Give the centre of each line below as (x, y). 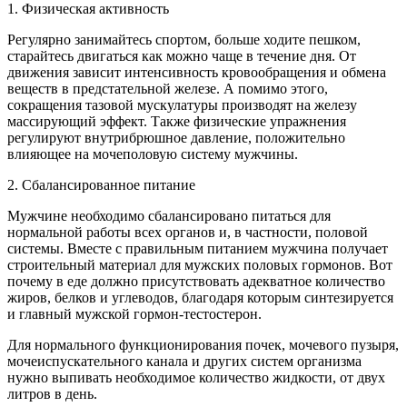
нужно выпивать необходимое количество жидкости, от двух (196, 378)
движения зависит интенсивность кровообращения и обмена (197, 73)
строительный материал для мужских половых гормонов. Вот (200, 265)
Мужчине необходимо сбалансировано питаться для (169, 216)
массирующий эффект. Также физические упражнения (177, 122)
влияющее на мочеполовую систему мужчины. (153, 154)
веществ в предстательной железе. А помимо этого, (168, 89)
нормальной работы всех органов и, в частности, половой (188, 233)
